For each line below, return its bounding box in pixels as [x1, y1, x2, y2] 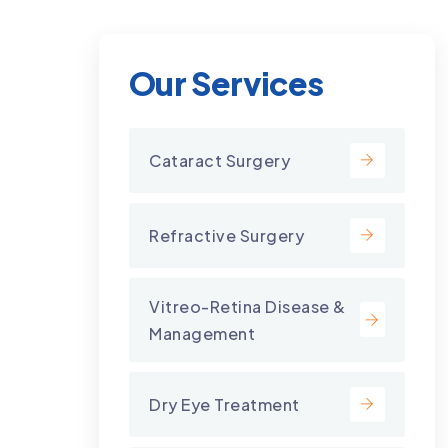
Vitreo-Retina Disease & [149, 295, 346, 317]
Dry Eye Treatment [149, 393, 300, 415]
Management [149, 322, 255, 344]
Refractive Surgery [149, 224, 304, 246]
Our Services [129, 62, 324, 103]
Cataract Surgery [149, 149, 290, 171]
